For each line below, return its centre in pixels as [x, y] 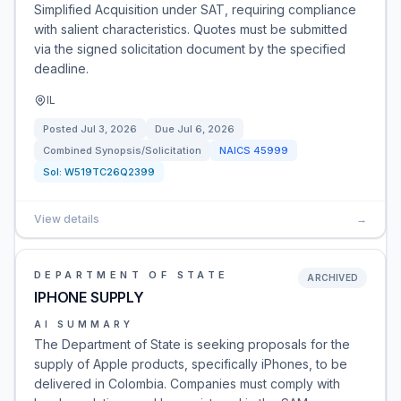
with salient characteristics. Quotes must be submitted [191, 29]
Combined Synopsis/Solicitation [122, 150]
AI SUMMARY [84, 324]
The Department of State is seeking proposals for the [192, 344]
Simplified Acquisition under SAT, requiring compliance [195, 9]
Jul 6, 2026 [206, 129]
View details [67, 219]
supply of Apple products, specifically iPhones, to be [191, 364]
